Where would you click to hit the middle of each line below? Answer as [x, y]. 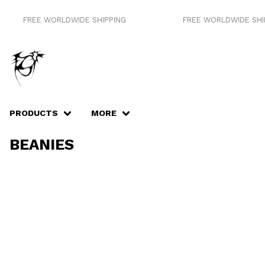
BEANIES [42, 144]
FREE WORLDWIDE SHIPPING [70, 20]
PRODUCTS [34, 113]
